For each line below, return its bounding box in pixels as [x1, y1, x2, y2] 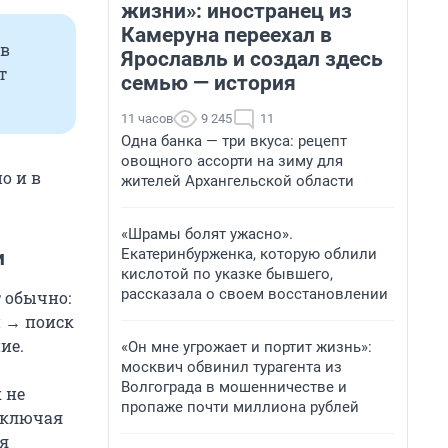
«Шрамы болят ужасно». [121, 225, 293, 243]
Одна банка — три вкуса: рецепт [121, 132, 347, 150]
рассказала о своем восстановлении [121, 285, 388, 303]
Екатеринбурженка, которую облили [121, 245, 377, 263]
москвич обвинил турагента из [121, 358, 342, 376]
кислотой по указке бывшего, [121, 265, 333, 283]
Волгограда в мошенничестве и [121, 378, 347, 396]
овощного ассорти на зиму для [121, 152, 343, 170]
